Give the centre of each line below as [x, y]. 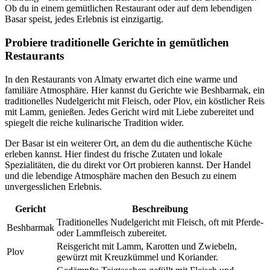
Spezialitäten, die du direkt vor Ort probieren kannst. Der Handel [128, 165]
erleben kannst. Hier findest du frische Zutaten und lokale [114, 154]
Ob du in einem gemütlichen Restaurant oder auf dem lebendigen [128, 8]
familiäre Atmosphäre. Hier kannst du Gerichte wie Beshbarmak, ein [135, 90]
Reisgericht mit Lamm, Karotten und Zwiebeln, [147, 246]
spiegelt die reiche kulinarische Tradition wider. [94, 122]
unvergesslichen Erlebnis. [53, 186]
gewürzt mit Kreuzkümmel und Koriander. [137, 257]
